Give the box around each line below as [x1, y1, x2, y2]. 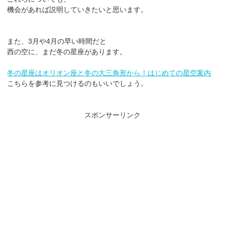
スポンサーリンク [84, 110, 141, 119]
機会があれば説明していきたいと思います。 [7, 5, 148, 14]
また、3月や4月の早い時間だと [7, 37, 107, 45]
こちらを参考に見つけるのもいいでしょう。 [7, 79, 148, 87]
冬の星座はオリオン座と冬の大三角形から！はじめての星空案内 [7, 68, 211, 77]
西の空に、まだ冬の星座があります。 [7, 47, 127, 56]
